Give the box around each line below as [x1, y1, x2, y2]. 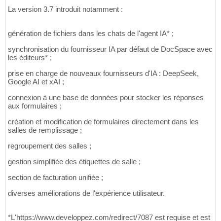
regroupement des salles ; [8, 142, 91, 150]
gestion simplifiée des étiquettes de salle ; [8, 157, 141, 166]
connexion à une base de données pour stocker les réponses [8, 93, 204, 102]
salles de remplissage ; [8, 126, 82, 135]
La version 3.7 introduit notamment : [8, 5, 123, 14]
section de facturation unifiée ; [8, 173, 103, 182]
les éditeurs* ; [8, 53, 52, 62]
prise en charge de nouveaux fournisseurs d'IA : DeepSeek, [8, 69, 199, 78]
